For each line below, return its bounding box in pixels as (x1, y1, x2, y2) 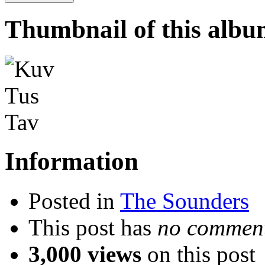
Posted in (28, 188, 120, 214)
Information (5, 147, 138, 176)
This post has (28, 215, 157, 241)
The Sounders (120, 188, 249, 214)
